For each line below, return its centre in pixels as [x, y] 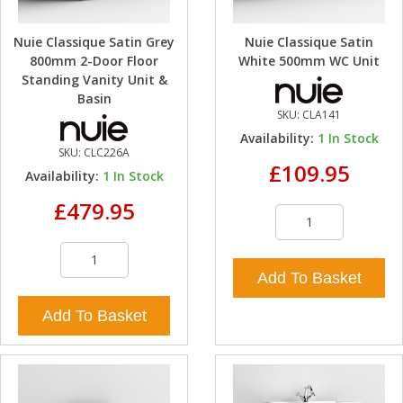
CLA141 [322, 115]
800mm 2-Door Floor [94, 61]
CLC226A [107, 153]
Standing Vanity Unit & [94, 80]
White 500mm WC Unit [309, 61]
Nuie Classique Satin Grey [94, 42]
